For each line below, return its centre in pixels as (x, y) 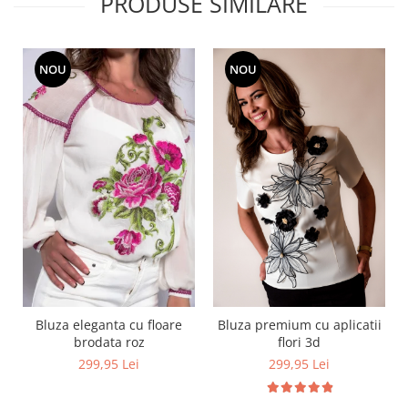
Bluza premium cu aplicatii (299, 324)
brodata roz (109, 342)
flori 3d (299, 342)
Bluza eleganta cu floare (109, 324)
